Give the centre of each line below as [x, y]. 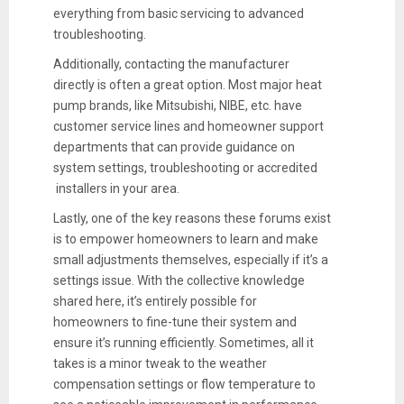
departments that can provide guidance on [174, 147]
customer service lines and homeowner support [188, 126]
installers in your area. [116, 188]
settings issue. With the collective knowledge [179, 280]
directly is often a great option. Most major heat [187, 84]
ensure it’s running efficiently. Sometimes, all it [183, 342]
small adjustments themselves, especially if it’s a [190, 259]
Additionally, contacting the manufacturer [171, 64]
